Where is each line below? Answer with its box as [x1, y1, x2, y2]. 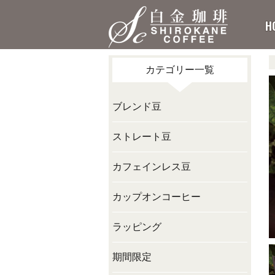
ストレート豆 [112, 131, 171, 142]
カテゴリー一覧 [145, 64, 214, 75]
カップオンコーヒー [112, 192, 201, 202]
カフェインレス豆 [112, 161, 191, 172]
